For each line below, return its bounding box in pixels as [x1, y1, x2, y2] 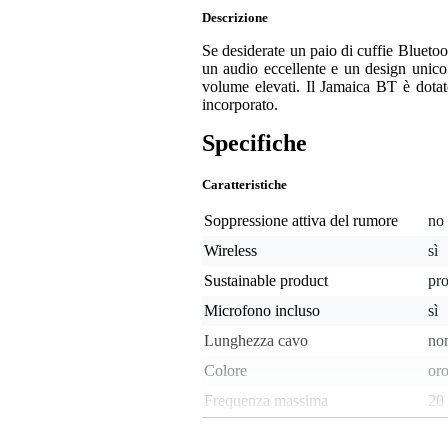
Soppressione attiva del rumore [204, 212, 398, 230]
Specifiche [202, 130, 307, 157]
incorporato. [202, 96, 278, 114]
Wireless [204, 242, 257, 260]
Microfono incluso [204, 302, 320, 320]
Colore [204, 362, 247, 380]
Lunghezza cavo [204, 332, 308, 350]
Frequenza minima [204, 422, 321, 440]
